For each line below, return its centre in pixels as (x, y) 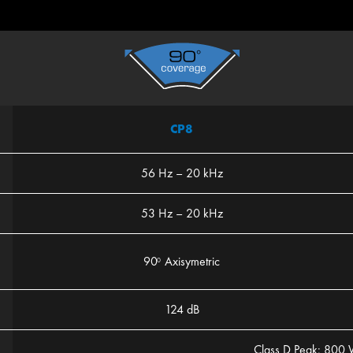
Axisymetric (191, 262)
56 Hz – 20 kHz (182, 173)
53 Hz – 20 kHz (182, 214)
